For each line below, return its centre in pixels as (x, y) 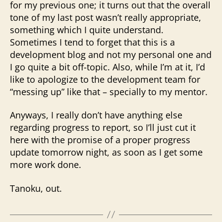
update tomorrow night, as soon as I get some (106, 152)
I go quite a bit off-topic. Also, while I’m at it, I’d (108, 67)
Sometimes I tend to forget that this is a (92, 42)
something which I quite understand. (87, 29)
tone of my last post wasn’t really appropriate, (106, 17)
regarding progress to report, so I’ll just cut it (103, 127)
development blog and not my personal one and (111, 54)
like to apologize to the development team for (105, 79)
